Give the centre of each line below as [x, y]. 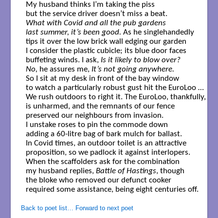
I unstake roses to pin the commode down [98, 125]
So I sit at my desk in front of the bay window [102, 79]
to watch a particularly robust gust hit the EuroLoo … [115, 88]
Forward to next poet [104, 208]
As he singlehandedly [158, 33]
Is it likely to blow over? [140, 60]
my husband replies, [60, 171]
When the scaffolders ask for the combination [102, 162]
